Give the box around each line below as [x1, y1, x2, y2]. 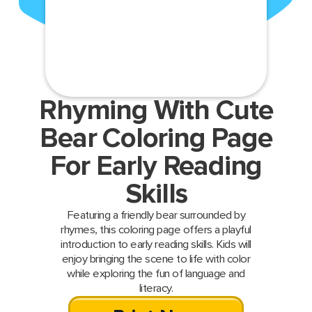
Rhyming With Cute [39, 94, 273, 128]
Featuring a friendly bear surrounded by [66, 208, 246, 223]
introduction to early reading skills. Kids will [61, 237, 251, 252]
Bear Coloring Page [40, 122, 272, 156]
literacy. [139, 281, 173, 296]
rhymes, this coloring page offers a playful [61, 223, 251, 237]
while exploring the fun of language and [67, 267, 245, 281]
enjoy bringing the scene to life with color [61, 252, 251, 267]
